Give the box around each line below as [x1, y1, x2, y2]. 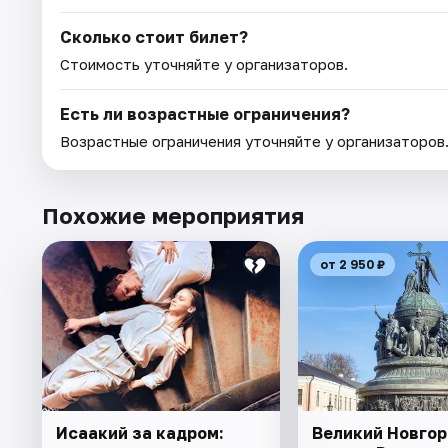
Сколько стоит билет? [60, 26, 248, 47]
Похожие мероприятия [42, 201, 304, 229]
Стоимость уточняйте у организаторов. [60, 54, 348, 73]
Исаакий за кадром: [56, 422, 224, 443]
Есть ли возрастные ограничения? [60, 103, 350, 124]
